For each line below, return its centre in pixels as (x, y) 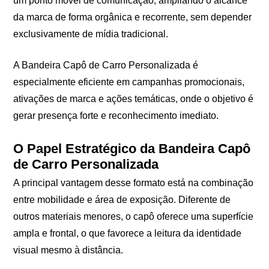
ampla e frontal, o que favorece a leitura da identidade (128, 234)
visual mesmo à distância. (68, 250)
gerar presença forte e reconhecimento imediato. (116, 115)
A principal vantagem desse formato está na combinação (134, 183)
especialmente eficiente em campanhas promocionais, (129, 82)
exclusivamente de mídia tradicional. (91, 34)
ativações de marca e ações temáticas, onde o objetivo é (134, 98)
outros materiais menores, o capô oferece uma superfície (134, 217)
